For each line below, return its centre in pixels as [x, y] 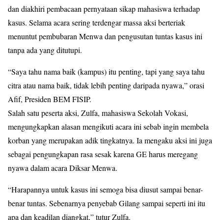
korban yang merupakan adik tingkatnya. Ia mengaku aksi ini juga [110, 140]
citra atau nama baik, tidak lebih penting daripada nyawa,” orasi [106, 85]
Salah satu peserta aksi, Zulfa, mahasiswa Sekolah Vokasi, [98, 113]
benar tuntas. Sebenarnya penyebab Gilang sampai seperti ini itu [107, 203]
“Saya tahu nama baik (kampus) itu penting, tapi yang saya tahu [106, 71]
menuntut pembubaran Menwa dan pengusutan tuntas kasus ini [105, 36]
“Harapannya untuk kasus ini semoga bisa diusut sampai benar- [105, 189]
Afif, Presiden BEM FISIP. [50, 99]
